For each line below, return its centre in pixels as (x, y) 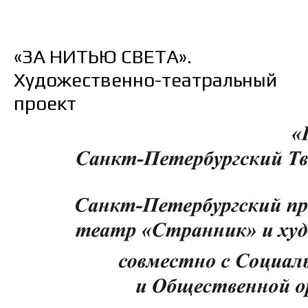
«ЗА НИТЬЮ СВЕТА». (103, 56)
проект (45, 103)
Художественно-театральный (145, 80)
